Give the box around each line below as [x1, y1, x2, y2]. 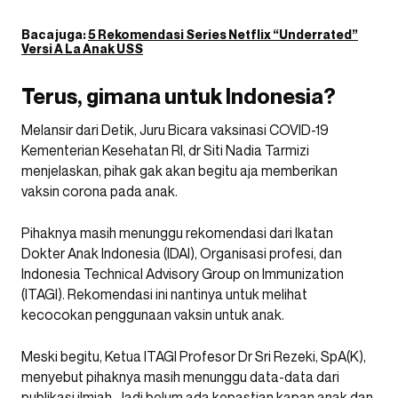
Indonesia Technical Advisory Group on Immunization [21, 265, 344, 283]
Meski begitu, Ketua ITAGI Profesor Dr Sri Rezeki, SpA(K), [21, 347, 366, 365]
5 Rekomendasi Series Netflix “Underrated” [88, 27, 358, 42]
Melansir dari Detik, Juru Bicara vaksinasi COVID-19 [21, 121, 329, 139]
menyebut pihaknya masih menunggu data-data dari [21, 368, 339, 386]
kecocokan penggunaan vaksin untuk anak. [21, 306, 284, 323]
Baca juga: [21, 27, 88, 42]
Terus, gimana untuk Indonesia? [21, 84, 336, 109]
